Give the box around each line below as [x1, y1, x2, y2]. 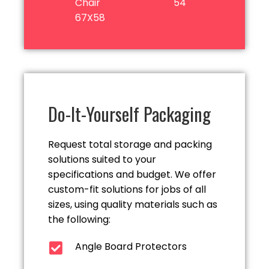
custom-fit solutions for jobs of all [48, 183, 206, 197]
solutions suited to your [48, 153, 156, 167]
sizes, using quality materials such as [48, 198, 217, 212]
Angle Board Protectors [75, 240, 187, 254]
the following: [48, 213, 110, 227]
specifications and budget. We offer [48, 168, 216, 182]
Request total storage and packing [48, 138, 212, 152]
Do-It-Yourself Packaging [48, 100, 211, 128]
